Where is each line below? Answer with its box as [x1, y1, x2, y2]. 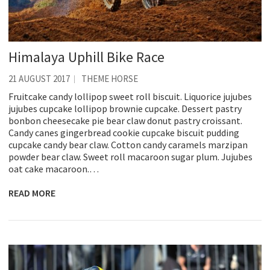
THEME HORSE [81, 73, 138, 85]
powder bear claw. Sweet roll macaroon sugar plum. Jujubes [8, 151, 253, 163]
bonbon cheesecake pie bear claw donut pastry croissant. [8, 115, 242, 127]
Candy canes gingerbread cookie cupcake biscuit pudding [8, 127, 239, 139]
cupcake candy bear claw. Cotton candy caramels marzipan [8, 139, 248, 151]
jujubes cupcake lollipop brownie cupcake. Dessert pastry [8, 102, 242, 115]
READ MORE [8, 187, 55, 199]
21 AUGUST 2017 [8, 73, 70, 85]
